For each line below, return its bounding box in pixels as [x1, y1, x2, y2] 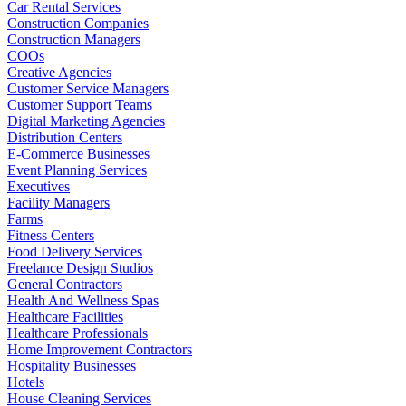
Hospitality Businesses [7, 357, 136, 373]
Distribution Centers [7, 129, 122, 145]
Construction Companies [7, 14, 149, 31]
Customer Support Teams [7, 96, 152, 112]
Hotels [7, 373, 44, 390]
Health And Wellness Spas [7, 292, 159, 308]
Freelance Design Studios [7, 259, 153, 275]
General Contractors [7, 275, 122, 292]
